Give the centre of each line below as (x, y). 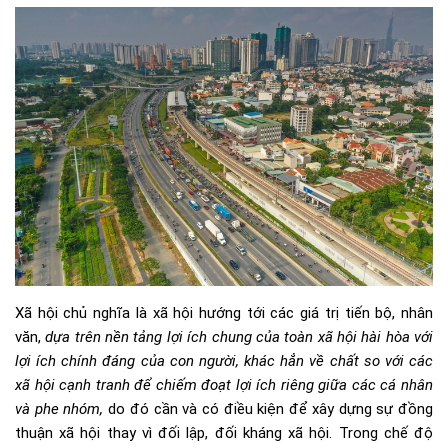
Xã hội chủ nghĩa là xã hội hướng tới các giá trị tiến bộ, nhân (224, 313)
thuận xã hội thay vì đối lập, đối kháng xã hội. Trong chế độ (224, 433)
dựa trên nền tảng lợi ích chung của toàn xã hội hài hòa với (239, 337)
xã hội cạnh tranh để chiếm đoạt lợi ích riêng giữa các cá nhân (224, 385)
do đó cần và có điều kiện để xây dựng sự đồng (271, 409)
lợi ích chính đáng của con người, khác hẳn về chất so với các (224, 361)
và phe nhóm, (62, 409)
